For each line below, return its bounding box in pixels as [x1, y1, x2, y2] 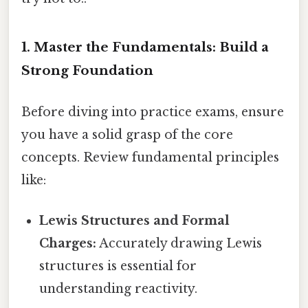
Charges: [39, 235, 97, 251]
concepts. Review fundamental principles [21, 149, 279, 165]
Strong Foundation [21, 63, 153, 79]
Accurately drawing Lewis [96, 235, 263, 251]
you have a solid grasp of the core [21, 126, 233, 142]
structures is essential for [39, 258, 197, 274]
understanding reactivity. [39, 280, 198, 296]
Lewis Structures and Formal [39, 212, 230, 228]
